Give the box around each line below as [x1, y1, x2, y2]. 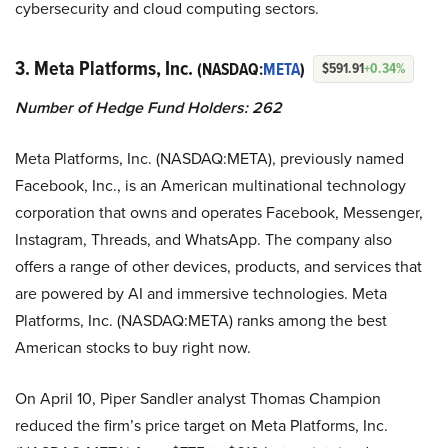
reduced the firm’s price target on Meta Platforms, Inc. [15, 413, 388, 437]
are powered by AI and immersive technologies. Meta [15, 281, 387, 305]
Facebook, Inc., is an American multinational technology [15, 173, 406, 197]
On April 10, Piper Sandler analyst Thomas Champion [15, 386, 381, 410]
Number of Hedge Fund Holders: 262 [15, 95, 282, 119]
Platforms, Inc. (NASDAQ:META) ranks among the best [15, 308, 387, 332]
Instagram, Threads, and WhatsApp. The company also [15, 227, 392, 251]
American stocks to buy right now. [15, 335, 251, 359]
